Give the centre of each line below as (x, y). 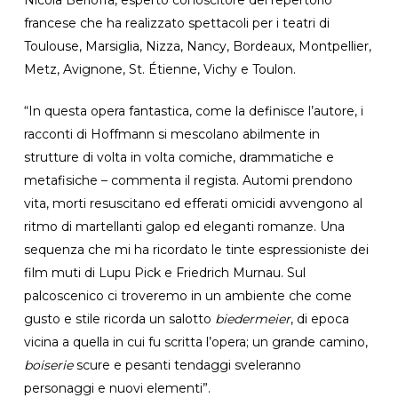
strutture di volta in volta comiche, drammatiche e (179, 157)
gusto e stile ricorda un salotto (119, 318)
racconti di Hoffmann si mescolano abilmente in (171, 134)
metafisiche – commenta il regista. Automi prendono (188, 180)
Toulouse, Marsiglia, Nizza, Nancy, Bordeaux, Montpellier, (197, 46)
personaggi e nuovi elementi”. (117, 388)
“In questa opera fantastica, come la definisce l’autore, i (193, 111)
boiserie (50, 365)
